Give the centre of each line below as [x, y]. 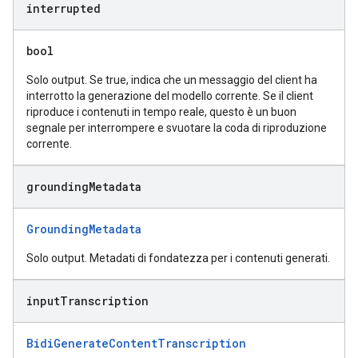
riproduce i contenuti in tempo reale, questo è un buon [161, 112]
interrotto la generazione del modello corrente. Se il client [170, 96]
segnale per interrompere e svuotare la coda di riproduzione [177, 128]
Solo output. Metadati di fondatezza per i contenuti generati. [178, 258]
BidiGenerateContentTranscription [136, 343]
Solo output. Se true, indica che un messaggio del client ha [172, 80]
